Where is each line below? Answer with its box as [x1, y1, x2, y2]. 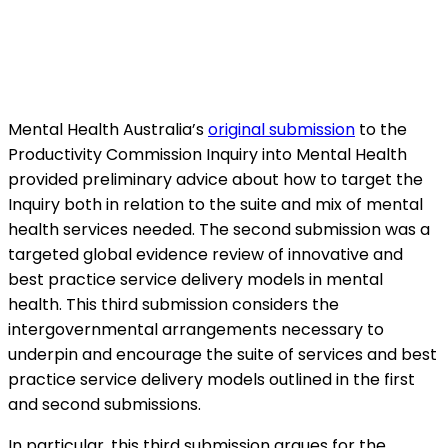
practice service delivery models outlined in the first [8, 367, 415, 391]
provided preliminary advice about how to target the [8, 167, 423, 191]
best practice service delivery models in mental [8, 267, 383, 291]
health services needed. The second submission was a [8, 217, 430, 241]
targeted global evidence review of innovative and [8, 242, 403, 266]
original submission [208, 117, 355, 141]
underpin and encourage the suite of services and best [8, 342, 437, 366]
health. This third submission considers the [8, 292, 339, 316]
